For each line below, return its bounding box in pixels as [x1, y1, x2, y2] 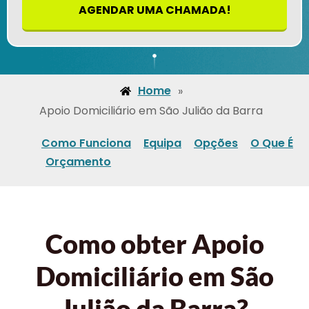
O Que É [250, 134, 293, 151]
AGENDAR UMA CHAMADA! [78, 1, 231, 18]
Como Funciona [41, 134, 131, 151]
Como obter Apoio [45, 228, 264, 260]
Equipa [143, 134, 181, 151]
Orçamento [46, 153, 111, 170]
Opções [194, 134, 238, 151]
